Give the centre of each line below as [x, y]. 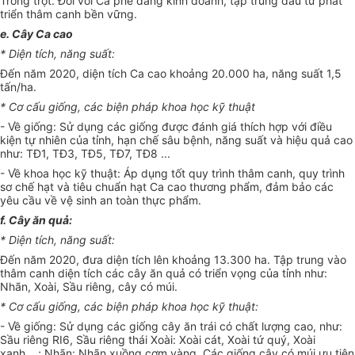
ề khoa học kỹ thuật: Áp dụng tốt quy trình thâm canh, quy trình [179, 174]
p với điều [307, 127]
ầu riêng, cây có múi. [124, 287]
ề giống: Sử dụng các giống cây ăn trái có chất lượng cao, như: [178, 326]
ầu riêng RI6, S [45, 340]
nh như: [308, 273]
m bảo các [306, 187]
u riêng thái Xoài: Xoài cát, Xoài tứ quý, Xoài [202, 340]
